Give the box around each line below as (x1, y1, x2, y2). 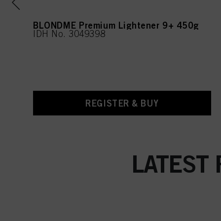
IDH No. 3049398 (33, 28, 106, 39)
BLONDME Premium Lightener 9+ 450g (33, 19, 199, 31)
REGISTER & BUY (85, 97, 159, 109)
